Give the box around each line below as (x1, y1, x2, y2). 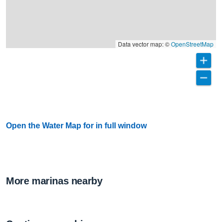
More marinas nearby (6, 175, 103, 186)
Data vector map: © (118, 40, 171, 48)
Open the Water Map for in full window (6, 121, 147, 130)
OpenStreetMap (171, 40, 214, 48)
